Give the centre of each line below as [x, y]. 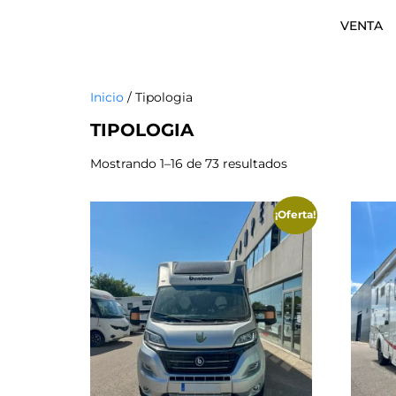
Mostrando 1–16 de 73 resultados [189, 164]
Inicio [107, 97]
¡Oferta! [295, 215]
